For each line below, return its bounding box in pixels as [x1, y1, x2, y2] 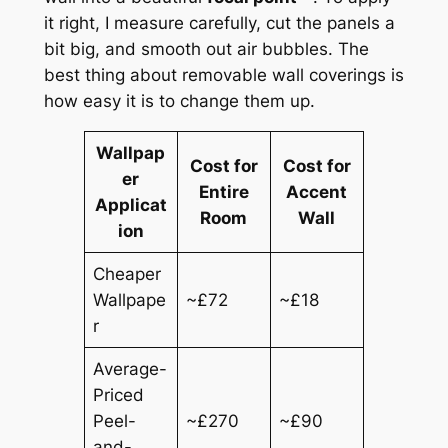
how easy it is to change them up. [43, 90, 315, 111]
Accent [286, 181, 348, 202]
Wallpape [93, 289, 167, 310]
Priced [93, 384, 145, 405]
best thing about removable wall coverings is [43, 64, 404, 85]
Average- [93, 358, 168, 379]
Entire [198, 181, 249, 202]
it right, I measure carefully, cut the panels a [43, 12, 395, 33]
